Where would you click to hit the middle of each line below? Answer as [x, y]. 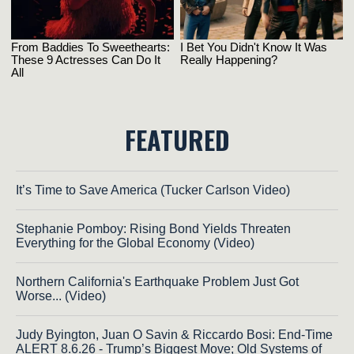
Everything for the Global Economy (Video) [135, 243]
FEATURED [177, 140]
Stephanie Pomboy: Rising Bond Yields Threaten [153, 229]
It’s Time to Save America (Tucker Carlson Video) [153, 190]
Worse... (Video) [61, 296]
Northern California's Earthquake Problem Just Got [157, 282]
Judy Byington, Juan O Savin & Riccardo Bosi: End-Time [174, 335]
